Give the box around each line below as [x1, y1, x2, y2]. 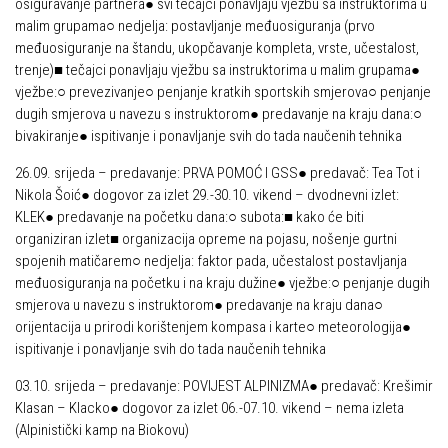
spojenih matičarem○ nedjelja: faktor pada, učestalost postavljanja [15, 252, 407, 270]
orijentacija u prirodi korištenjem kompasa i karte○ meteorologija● [15, 318, 411, 336]
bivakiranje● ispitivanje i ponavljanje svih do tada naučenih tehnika [15, 127, 402, 145]
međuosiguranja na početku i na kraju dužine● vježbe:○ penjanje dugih [15, 274, 430, 292]
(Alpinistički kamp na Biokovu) [15, 421, 189, 439]
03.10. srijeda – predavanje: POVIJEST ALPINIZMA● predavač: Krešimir [15, 377, 433, 395]
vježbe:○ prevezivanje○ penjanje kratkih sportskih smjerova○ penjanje [15, 83, 431, 101]
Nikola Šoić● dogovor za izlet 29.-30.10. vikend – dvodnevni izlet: [15, 186, 399, 204]
